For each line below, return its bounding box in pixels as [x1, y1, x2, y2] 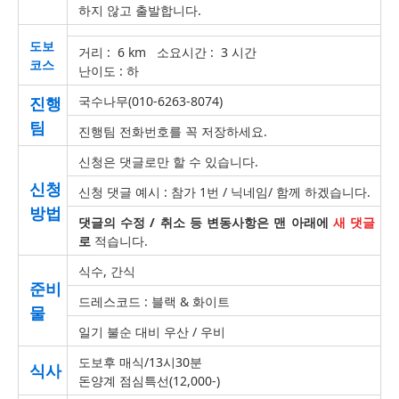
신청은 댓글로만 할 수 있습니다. [78, 153, 258, 170]
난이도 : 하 [78, 62, 139, 79]
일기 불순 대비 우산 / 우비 [78, 323, 225, 340]
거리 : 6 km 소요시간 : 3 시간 [78, 44, 260, 61]
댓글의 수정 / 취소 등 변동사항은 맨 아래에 [78, 214, 333, 231]
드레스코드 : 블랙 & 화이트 [78, 293, 230, 310]
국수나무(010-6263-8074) [78, 93, 223, 110]
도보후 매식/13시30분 [78, 354, 202, 370]
